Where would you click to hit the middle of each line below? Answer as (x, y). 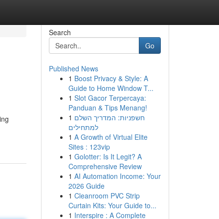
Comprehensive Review (105, 166)
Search (60, 32)
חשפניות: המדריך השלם (109, 117)
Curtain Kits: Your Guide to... (112, 205)
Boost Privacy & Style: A (111, 78)
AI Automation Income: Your (117, 176)
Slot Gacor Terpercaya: (110, 98)
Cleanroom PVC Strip (107, 196)
